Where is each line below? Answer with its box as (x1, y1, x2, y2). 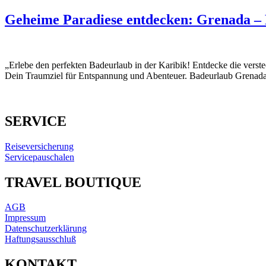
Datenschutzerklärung (5, 223, 87, 234)
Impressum (5, 213, 46, 223)
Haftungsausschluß (5, 234, 76, 245)
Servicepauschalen (5, 151, 74, 162)
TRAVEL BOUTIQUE (5, 174, 141, 190)
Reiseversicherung (5, 141, 74, 151)
